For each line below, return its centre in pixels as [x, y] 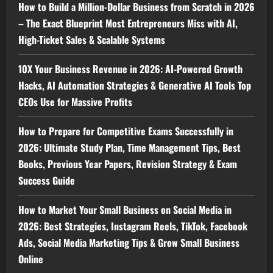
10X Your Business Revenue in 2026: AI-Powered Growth [130, 69]
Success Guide [47, 181]
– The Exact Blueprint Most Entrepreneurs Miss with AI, [128, 23]
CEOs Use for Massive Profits [75, 102]
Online [31, 259]
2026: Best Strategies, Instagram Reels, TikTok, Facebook [133, 226]
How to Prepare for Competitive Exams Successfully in [126, 131]
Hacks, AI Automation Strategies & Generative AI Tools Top [135, 86]
